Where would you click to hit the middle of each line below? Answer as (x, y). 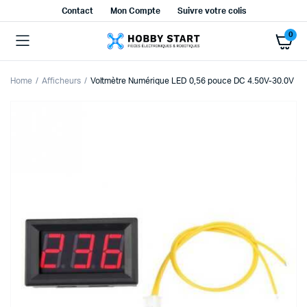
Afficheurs (61, 81)
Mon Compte (136, 11)
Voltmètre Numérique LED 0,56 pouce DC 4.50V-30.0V (192, 81)
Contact (77, 11)
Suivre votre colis (212, 11)
